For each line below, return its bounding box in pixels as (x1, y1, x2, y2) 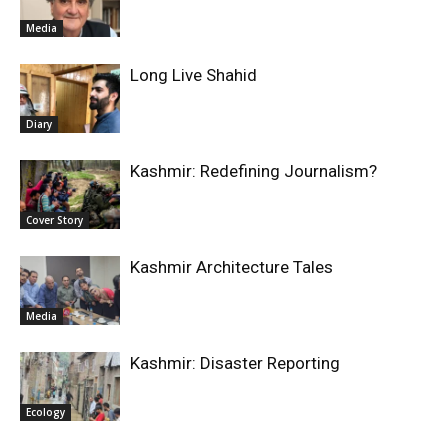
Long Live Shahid (130, 65, 257, 86)
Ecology (26, 405, 65, 420)
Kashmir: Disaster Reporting (130, 353, 340, 374)
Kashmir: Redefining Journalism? (130, 161, 377, 182)
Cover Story (26, 213, 83, 228)
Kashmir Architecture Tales (130, 257, 333, 278)
